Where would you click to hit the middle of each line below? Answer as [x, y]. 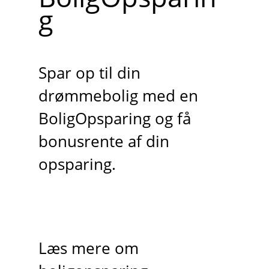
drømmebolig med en [118, 96]
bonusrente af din [104, 142]
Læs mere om [88, 249]
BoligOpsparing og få [114, 119]
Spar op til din [89, 73]
